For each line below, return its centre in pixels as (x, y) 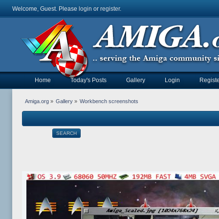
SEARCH (66, 133)
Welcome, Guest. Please (45, 9)
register (110, 9)
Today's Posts (88, 80)
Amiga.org (37, 101)
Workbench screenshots (109, 101)
